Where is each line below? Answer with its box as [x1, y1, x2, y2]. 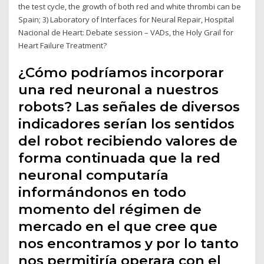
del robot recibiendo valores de [18, 132, 238, 149]
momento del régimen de [18, 200, 202, 217]
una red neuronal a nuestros [18, 81, 219, 98]
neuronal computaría [18, 166, 169, 183]
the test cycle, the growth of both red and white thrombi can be [18, 1, 242, 12]
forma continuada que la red [18, 149, 221, 166]
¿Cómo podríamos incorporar [18, 64, 225, 81]
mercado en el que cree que [18, 217, 218, 235]
